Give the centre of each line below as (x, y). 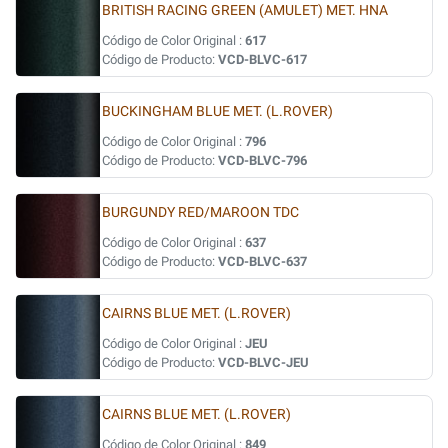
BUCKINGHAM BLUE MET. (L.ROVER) (217, 111)
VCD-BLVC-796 (262, 160)
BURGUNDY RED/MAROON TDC (200, 212)
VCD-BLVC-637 (262, 261)
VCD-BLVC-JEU (263, 362)
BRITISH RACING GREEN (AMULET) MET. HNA (245, 10)
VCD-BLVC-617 (262, 59)
